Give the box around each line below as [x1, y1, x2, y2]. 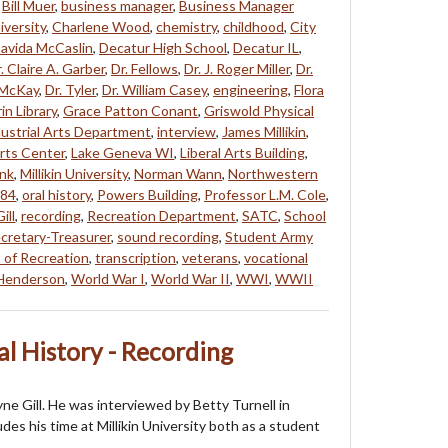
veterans [182, 248, 238, 266]
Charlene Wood [52, 17, 150, 35]
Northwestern [228, 164, 318, 182]
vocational [244, 248, 308, 266]
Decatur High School [99, 38, 227, 56]
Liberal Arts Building [180, 143, 305, 161]
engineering [213, 80, 288, 98]
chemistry [156, 17, 217, 35]
